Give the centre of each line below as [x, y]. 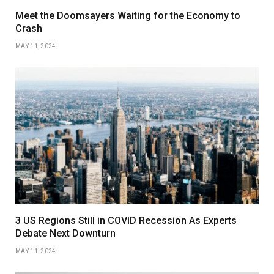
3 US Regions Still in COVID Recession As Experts [126, 220]
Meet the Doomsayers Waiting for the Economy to [128, 15]
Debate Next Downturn [65, 233]
